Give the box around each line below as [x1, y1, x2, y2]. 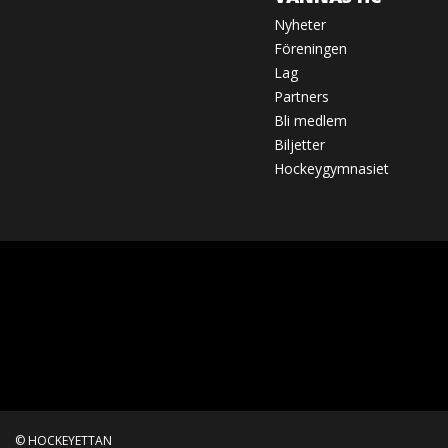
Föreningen [273, 39, 347, 59]
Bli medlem [273, 111, 347, 131]
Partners [273, 87, 329, 107]
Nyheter [273, 15, 326, 35]
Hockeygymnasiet [273, 159, 389, 179]
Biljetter [273, 135, 325, 155]
